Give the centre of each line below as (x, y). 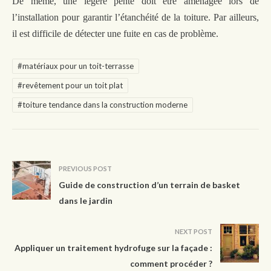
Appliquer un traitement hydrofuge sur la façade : (113, 248)
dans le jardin (86, 201)
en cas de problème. (181, 33)
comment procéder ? (171, 264)
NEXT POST (194, 232)
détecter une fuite (109, 33)
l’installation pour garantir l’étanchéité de (93, 17)
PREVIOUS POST (85, 169)
